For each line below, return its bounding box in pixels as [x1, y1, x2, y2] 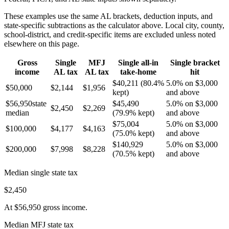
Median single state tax [4, 168, 78, 177]
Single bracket [170, 58, 220, 67]
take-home [120, 67, 156, 76]
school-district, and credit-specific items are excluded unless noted [4, 30, 216, 39]
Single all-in [118, 58, 158, 67]
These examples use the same [4, 11, 100, 20]
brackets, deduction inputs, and [111, 11, 213, 20]
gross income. [41, 202, 87, 212]
